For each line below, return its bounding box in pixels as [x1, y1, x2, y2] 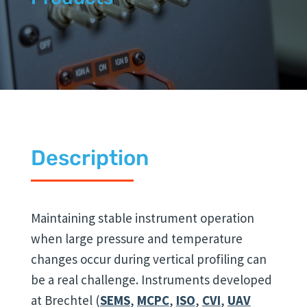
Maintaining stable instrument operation [30, 210, 254, 226]
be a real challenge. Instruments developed [30, 271, 272, 288]
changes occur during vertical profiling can [30, 251, 267, 267]
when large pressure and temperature [30, 230, 243, 247]
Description [30, 145, 149, 171]
